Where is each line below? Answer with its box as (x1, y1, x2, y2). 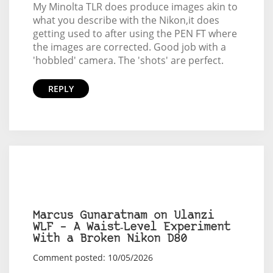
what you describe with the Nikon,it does (32, 13, 219, 27)
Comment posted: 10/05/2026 (32, 252, 153, 264)
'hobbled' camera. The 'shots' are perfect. (32, 54, 224, 68)
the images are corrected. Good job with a (32, 40, 226, 54)
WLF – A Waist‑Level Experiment (32, 222, 230, 234)
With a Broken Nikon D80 (32, 233, 187, 246)
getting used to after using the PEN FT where (32, 27, 237, 41)
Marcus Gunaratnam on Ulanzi (32, 210, 214, 222)
